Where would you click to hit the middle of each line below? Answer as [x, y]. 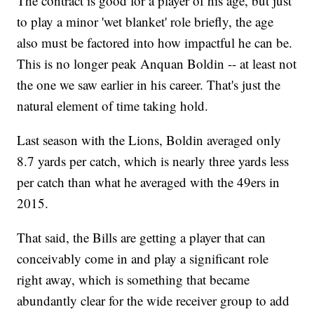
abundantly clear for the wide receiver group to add [153, 301]
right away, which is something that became [134, 280]
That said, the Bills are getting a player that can [142, 238]
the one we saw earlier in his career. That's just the [149, 85]
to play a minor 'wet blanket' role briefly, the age [145, 22]
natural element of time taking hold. [113, 106]
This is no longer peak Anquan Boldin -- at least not [157, 64]
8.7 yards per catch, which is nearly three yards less [153, 161]
